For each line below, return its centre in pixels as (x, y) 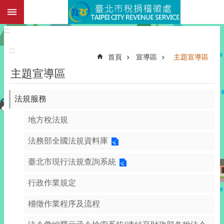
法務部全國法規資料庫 (68, 141)
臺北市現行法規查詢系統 (72, 162)
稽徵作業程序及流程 (64, 204)
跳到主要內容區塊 (37, 10)
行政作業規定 (52, 183)
